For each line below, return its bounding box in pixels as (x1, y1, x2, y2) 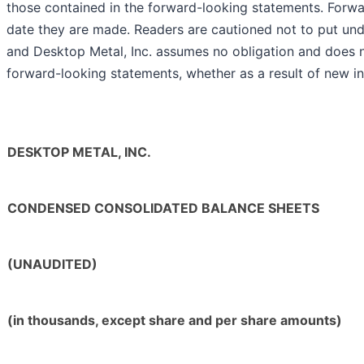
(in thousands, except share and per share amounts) (7, 312, 342, 329)
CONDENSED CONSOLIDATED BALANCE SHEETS (7, 200, 319, 217)
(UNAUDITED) (7, 256, 97, 273)
